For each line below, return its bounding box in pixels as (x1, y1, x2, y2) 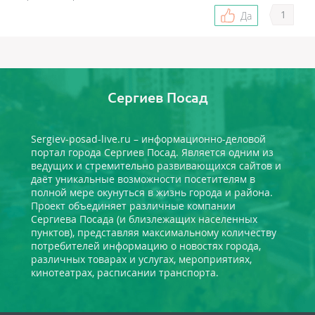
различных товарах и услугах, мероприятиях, (31, 252, 252, 266)
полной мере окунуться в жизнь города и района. (31, 186, 274, 200)
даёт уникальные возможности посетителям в (31, 172, 256, 186)
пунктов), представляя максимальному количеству (31, 226, 277, 240)
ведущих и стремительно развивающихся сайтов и (31, 159, 282, 173)
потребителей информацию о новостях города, (31, 239, 262, 253)
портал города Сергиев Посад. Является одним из (31, 146, 274, 160)
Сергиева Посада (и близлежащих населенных (31, 212, 258, 226)
